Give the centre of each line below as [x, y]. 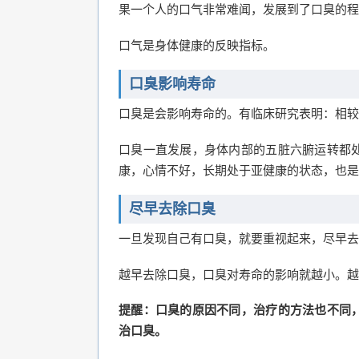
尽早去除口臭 [172, 210]
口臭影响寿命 [172, 85]
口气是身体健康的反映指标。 [197, 44]
